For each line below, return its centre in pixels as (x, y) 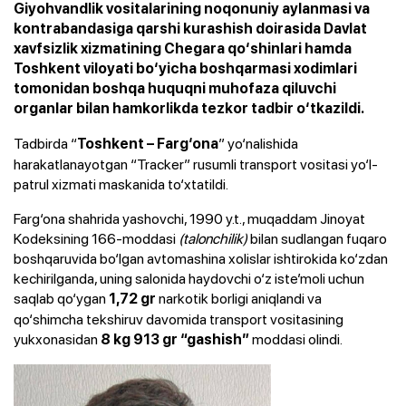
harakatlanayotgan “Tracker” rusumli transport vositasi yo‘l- (196, 164)
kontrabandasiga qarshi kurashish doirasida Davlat (190, 28)
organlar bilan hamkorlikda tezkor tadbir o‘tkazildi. (189, 108)
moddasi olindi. (296, 338)
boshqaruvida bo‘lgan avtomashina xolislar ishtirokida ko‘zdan (201, 258)
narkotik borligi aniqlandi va (240, 298)
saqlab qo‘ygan (61, 298)
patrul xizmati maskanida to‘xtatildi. (121, 184)
